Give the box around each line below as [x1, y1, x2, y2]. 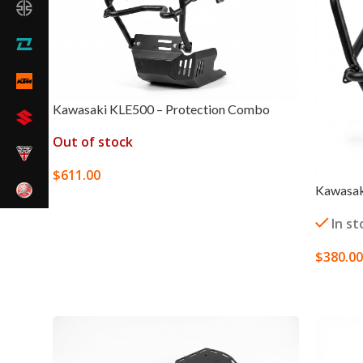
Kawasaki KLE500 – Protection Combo [53, 100, 270, 117]
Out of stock [53, 132, 133, 151]
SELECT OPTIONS [62, 193, 150, 208]
